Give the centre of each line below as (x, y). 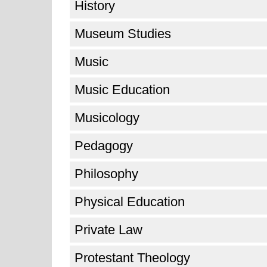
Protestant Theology (132, 258)
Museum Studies (123, 34)
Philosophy (106, 174)
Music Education (122, 90)
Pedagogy (104, 146)
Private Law (108, 230)
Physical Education (130, 202)
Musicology (107, 118)
